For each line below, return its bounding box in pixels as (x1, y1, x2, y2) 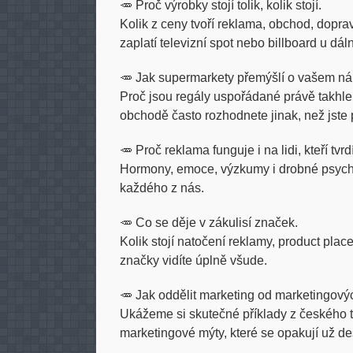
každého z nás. (120, 181, 204, 195)
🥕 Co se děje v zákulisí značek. (120, 216, 298, 229)
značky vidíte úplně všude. (120, 254, 267, 267)
